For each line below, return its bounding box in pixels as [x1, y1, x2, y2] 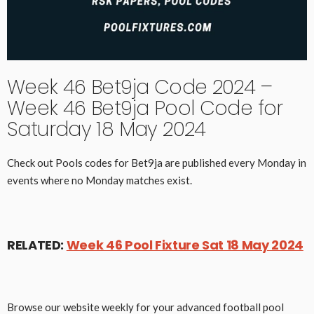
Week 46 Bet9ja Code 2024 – [7, 73, 272, 101]
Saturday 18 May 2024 [7, 115, 206, 143]
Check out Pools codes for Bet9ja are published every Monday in [7, 156, 306, 169]
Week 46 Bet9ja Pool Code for [7, 94, 283, 122]
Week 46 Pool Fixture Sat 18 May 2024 [66, 235, 303, 254]
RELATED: [7, 235, 67, 254]
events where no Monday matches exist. [7, 173, 192, 186]
